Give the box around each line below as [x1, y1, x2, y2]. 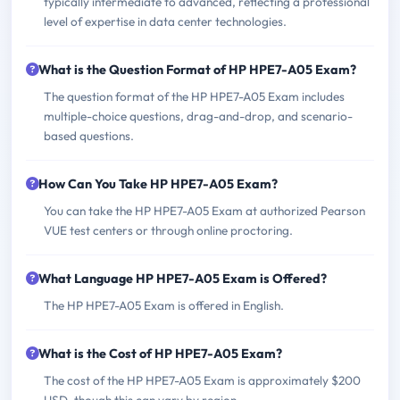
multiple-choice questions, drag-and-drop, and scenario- [44, 108, 353, 125]
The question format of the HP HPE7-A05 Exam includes [44, 88, 345, 105]
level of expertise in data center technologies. [44, 13, 287, 30]
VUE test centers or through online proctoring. [44, 222, 293, 239]
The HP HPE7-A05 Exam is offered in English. [44, 297, 284, 314]
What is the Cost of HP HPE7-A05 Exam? [38, 346, 282, 362]
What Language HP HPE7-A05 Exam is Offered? [38, 271, 327, 287]
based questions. [44, 128, 134, 145]
